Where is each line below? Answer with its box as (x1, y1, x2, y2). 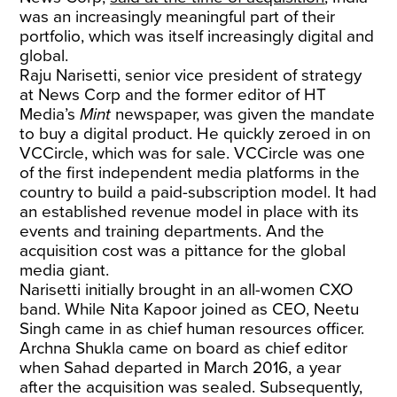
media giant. (19, 261, 110, 280)
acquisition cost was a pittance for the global (19, 241, 346, 261)
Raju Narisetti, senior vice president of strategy (19, 66, 362, 85)
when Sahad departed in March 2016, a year (19, 358, 342, 378)
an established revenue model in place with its (19, 202, 360, 222)
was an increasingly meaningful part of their (19, 7, 336, 27)
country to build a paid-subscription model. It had (19, 183, 378, 202)
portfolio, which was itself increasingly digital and (19, 27, 375, 46)
